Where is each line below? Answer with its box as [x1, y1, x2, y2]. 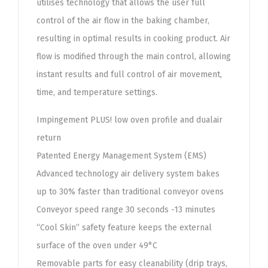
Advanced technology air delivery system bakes [36, 169, 220, 179]
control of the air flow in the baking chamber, [36, 16, 209, 26]
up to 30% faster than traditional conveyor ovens [36, 187, 224, 197]
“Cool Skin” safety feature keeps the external [36, 223, 212, 233]
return [36, 133, 61, 143]
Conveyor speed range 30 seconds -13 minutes [36, 205, 215, 215]
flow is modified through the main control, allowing [36, 51, 231, 62]
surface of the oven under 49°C [36, 240, 157, 251]
